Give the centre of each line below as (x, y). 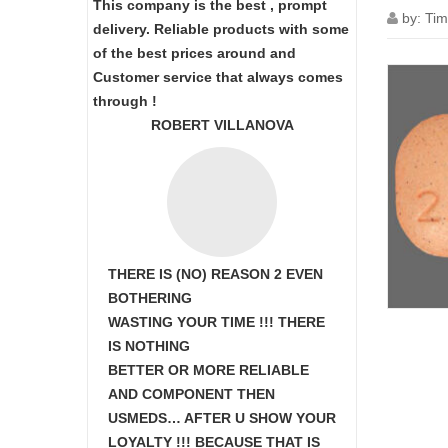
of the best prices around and (194, 53)
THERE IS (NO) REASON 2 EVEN (215, 274)
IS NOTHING (149, 346)
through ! (125, 101)
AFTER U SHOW (240, 418)
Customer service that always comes (218, 77)
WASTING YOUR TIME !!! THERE (216, 322)
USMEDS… (146, 418)
